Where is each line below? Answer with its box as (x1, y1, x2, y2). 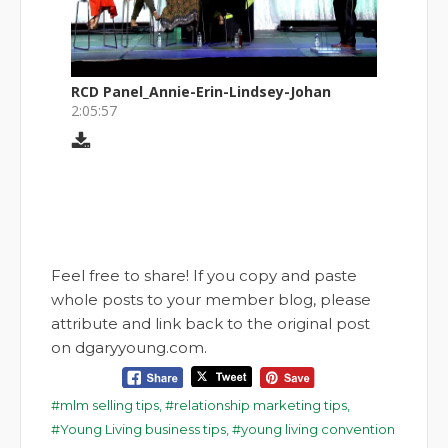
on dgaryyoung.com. (51, 337, 207, 357)
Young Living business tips (60, 420, 226, 437)
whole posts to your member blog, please (51, 289, 371, 309)
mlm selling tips (60, 396, 159, 413)
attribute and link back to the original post (51, 313, 370, 333)
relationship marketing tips (174, 396, 347, 413)
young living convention (241, 420, 395, 437)
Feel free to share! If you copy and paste (51, 265, 357, 285)
